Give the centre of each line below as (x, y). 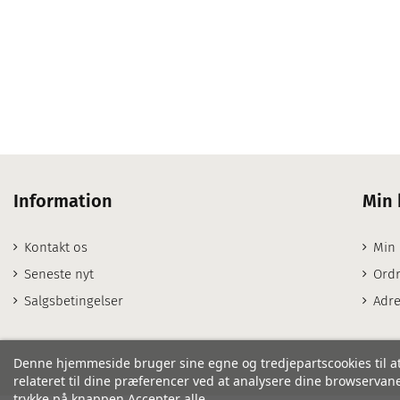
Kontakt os (56, 247)
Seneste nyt (59, 274)
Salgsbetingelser (74, 301)
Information (63, 201)
